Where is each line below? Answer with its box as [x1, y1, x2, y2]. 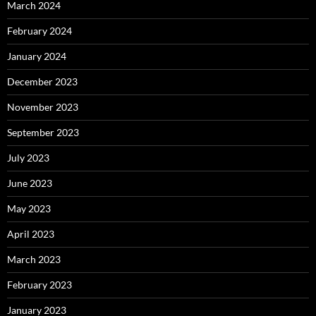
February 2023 [7, 279, 72, 291]
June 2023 [7, 177, 52, 190]
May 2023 [7, 202, 51, 215]
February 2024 [7, 25, 72, 37]
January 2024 [7, 50, 66, 63]
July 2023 [7, 152, 49, 164]
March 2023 [7, 253, 61, 266]
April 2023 [7, 228, 54, 241]
